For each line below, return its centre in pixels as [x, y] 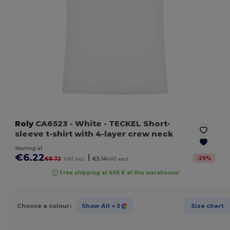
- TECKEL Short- [136, 124]
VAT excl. [118, 159]
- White [86, 124]
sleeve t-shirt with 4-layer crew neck [94, 134]
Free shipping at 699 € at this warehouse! [119, 172]
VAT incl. [75, 159]
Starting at [29, 148]
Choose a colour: [44, 206]
